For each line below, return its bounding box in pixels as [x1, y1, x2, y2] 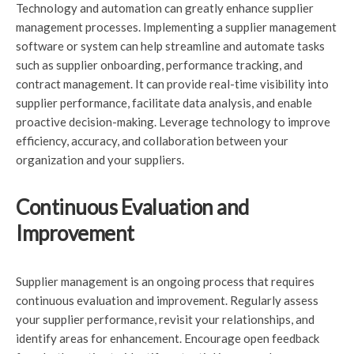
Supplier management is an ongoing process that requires [16, 274, 314, 288]
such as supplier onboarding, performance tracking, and [16, 58, 303, 72]
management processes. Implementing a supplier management [16, 20, 337, 34]
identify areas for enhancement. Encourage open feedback [16, 331, 319, 345]
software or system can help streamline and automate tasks [16, 39, 325, 53]
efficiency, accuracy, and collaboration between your [16, 134, 288, 148]
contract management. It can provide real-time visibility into [16, 77, 329, 91]
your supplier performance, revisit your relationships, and [16, 312, 314, 326]
